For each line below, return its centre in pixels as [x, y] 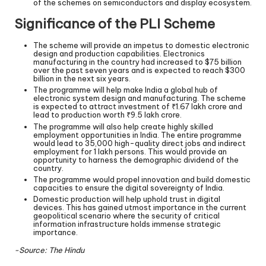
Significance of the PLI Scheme [115, 24]
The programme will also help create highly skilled [123, 126]
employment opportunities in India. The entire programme [137, 134]
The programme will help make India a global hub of [126, 90]
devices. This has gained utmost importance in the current [140, 207]
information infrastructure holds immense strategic [127, 224]
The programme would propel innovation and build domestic [142, 179]
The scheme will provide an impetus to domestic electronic [141, 45]
